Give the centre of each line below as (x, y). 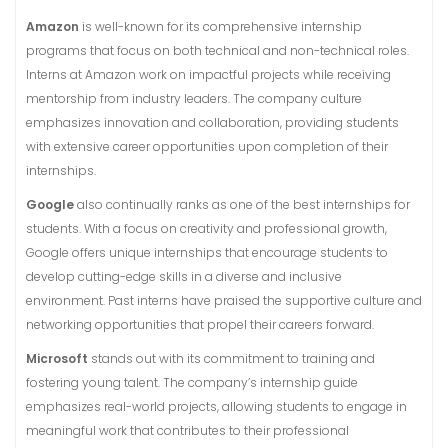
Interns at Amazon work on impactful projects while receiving (208, 74)
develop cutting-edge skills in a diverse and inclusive (184, 276)
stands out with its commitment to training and (231, 358)
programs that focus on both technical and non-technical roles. (217, 50)
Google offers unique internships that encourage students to (207, 252)
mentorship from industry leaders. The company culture (194, 98)
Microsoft (57, 358)
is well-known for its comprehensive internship (220, 26)
